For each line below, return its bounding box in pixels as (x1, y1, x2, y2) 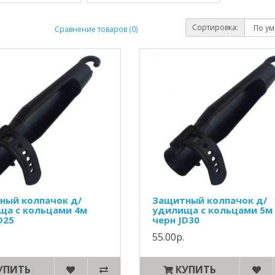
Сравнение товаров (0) (54, 23, 137, 34)
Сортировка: (192, 22, 239, 33)
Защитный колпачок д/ (152, 194, 267, 206)
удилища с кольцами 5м (152, 204, 273, 216)
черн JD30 (152, 214, 199, 226)
